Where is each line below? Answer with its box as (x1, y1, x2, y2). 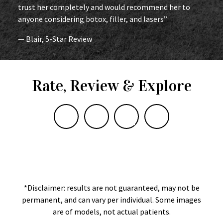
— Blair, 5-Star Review (18, 34, 92, 44)
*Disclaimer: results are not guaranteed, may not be (23, 183, 200, 193)
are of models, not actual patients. (52, 207, 171, 217)
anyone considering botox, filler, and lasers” (18, 14, 167, 24)
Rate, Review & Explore (31, 76, 192, 96)
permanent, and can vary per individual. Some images (22, 195, 201, 205)
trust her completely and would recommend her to (18, 2, 190, 12)
